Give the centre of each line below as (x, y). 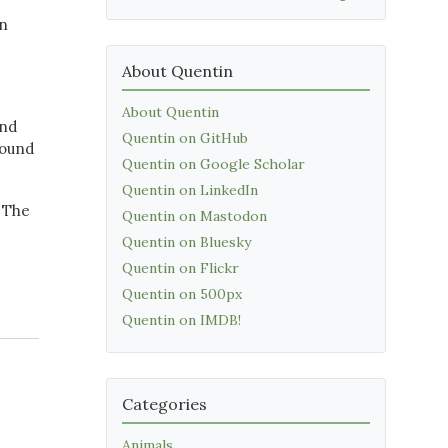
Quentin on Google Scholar (213, 164)
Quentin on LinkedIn (190, 190)
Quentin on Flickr (180, 268)
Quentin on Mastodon (194, 216)
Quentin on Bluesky (186, 242)
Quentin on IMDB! (181, 320)
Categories (164, 404)
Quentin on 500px (182, 294)
